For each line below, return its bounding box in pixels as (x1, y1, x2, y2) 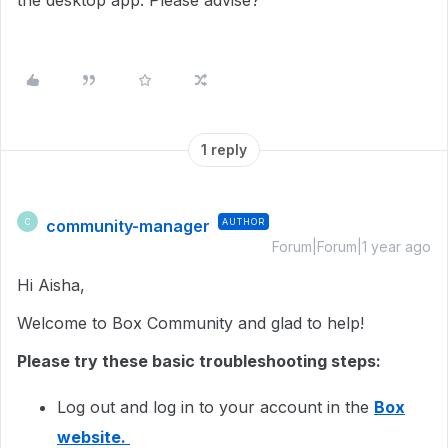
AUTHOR (222, 216, 265, 227)
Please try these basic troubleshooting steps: (17, 351, 385, 371)
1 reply (201, 141, 247, 158)
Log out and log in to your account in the (57, 397, 374, 417)
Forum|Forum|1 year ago (272, 238, 431, 255)
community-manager (46, 216, 210, 236)
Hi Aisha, (17, 275, 90, 295)
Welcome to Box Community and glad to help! (17, 313, 369, 333)
